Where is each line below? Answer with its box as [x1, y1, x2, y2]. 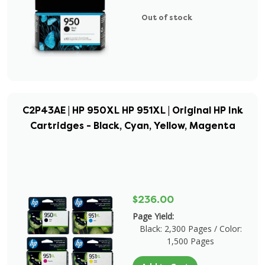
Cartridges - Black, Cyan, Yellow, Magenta [30, 119, 235, 132]
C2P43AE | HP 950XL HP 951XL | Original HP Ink [22, 104, 243, 117]
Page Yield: [132, 211, 174, 222]
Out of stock [141, 12, 192, 22]
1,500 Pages [167, 235, 214, 247]
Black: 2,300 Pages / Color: [139, 223, 242, 234]
